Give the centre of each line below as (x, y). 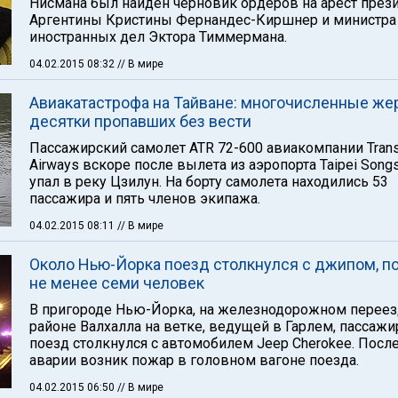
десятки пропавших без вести (140, 121)
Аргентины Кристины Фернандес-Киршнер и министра (213, 20)
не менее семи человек (117, 283)
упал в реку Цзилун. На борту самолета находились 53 (209, 182)
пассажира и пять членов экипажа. (145, 199)
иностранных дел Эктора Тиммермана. (158, 37)
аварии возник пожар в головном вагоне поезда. (194, 360)
